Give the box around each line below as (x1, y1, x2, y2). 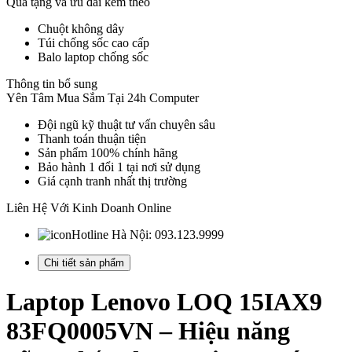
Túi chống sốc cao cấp (38, 35, 149, 49)
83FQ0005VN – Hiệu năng (6, 317, 290, 346)
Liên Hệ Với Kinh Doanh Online (6, 200, 171, 214)
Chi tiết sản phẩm (44, 256, 124, 269)
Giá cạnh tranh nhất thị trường (38, 174, 187, 188)
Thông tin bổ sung (6, 76, 97, 90)
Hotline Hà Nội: (71, 227, 155, 241)
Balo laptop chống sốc (38, 49, 148, 64)
